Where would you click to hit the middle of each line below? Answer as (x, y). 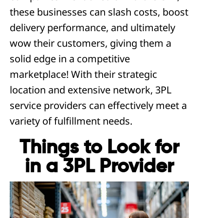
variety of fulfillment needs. (71, 121)
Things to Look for (99, 148)
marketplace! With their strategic (83, 74)
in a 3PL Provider (99, 167)
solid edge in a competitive (70, 59)
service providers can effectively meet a (98, 105)
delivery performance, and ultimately (92, 27)
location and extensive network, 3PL (91, 90)
